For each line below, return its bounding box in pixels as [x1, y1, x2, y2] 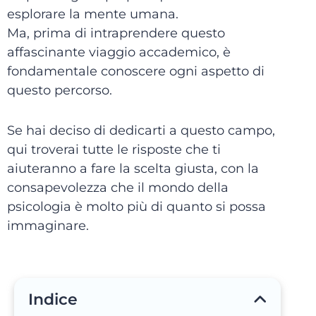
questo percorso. [7, 83, 112, 98]
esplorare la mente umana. [7, 6, 178, 22]
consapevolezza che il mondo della [7, 180, 229, 195]
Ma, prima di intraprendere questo [7, 25, 225, 41]
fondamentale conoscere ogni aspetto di [7, 63, 265, 79]
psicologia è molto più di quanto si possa [7, 199, 266, 214]
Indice [28, 290, 78, 309]
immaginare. [7, 218, 89, 233]
